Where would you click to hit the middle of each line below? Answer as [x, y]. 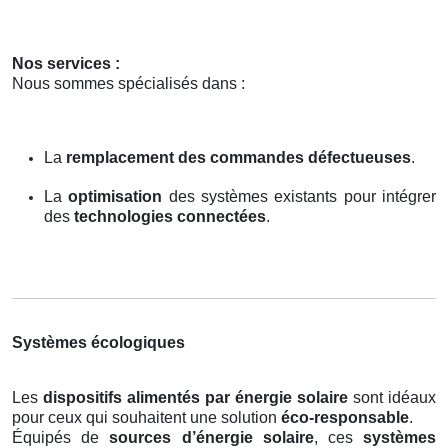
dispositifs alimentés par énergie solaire [195, 397]
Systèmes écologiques [98, 342]
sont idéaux [392, 397]
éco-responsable [345, 417]
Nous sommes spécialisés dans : [128, 83]
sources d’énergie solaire [211, 437]
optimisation [115, 196]
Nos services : [66, 63]
